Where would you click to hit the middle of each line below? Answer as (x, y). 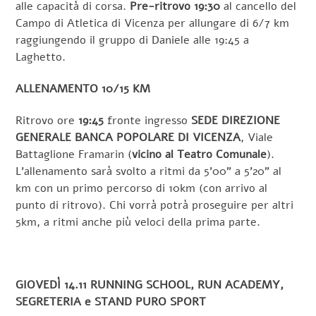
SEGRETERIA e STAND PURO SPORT (111, 302)
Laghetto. (41, 57)
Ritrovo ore (47, 120)
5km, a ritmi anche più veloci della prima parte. (138, 222)
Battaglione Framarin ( (74, 154)
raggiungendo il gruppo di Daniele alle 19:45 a (133, 41)
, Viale (257, 137)
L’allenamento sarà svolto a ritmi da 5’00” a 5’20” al (149, 171)
